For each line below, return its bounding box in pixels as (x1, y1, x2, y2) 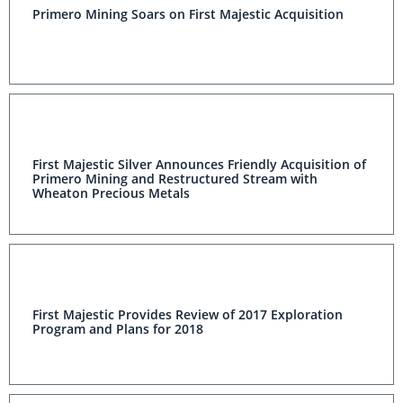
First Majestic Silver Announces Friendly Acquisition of (32, 156, 366, 173)
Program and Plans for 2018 (32, 320, 203, 337)
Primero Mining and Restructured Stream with (32, 170, 318, 187)
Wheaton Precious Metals (32, 184, 190, 201)
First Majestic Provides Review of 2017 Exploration (32, 306, 343, 323)
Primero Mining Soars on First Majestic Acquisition (32, 5, 344, 22)
